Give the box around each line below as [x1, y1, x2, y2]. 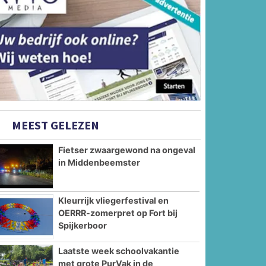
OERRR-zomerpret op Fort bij [58, 207, 178, 218]
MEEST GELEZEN [9, 118, 100, 133]
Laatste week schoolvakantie [58, 245, 180, 256]
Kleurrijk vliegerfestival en [58, 195, 169, 205]
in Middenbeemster [58, 157, 141, 168]
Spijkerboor [58, 220, 107, 230]
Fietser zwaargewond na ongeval [58, 145, 196, 156]
